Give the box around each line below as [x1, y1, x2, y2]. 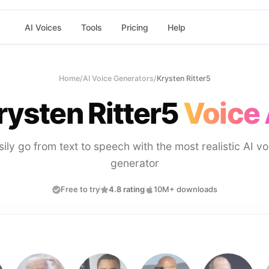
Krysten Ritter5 [156, 74, 211, 83]
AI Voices [24, 22, 62, 32]
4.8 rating [108, 184, 145, 194]
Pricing [121, 22, 148, 32]
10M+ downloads [153, 184, 217, 194]
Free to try [60, 184, 100, 194]
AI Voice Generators [82, 74, 154, 83]
